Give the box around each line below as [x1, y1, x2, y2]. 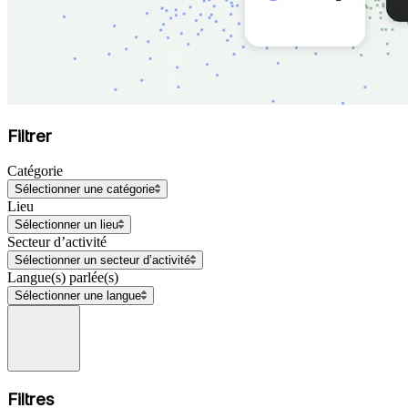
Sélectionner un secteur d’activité [15, 253, 190, 268]
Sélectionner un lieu [15, 218, 118, 232]
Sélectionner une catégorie [15, 182, 155, 197]
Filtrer [7, 125, 52, 147]
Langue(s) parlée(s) [7, 270, 118, 286]
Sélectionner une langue [15, 289, 141, 303]
